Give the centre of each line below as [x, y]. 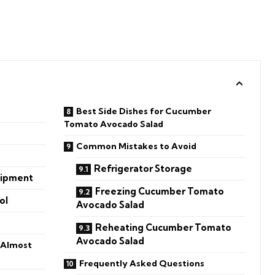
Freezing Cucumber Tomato [160, 191]
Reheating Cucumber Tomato [164, 227]
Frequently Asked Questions [142, 263]
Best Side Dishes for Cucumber [144, 111]
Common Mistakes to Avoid [137, 146]
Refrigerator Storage [143, 168]
